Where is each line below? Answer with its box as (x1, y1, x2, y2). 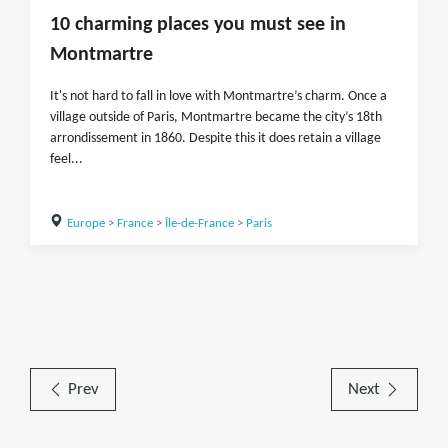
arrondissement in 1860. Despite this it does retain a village (50, 131, 381, 146)
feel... (50, 152, 83, 167)
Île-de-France (164, 217, 234, 230)
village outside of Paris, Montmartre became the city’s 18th (50, 110, 382, 125)
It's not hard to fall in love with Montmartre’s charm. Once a (50, 89, 387, 104)
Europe (66, 217, 105, 230)
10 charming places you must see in (50, 15, 346, 35)
